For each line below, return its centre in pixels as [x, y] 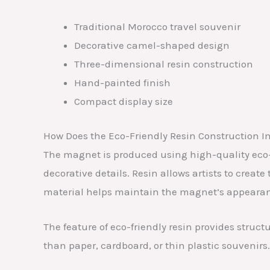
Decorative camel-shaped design [152, 46]
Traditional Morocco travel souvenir [157, 27]
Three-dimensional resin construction [164, 64]
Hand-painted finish [122, 83]
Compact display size [124, 102]
